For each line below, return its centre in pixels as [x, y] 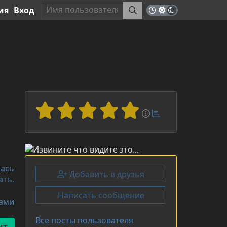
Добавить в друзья [106, 174]
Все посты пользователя [84, 220]
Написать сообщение [101, 195]
